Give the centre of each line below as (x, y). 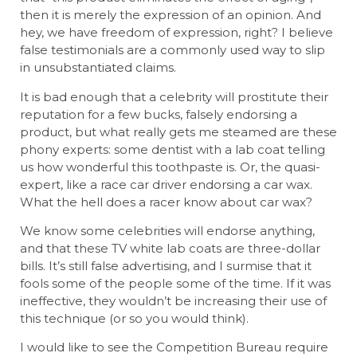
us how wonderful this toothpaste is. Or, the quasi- (170, 167)
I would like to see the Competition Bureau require (174, 347)
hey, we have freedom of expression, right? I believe (177, 33)
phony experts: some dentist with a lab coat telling (173, 149)
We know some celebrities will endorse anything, (167, 231)
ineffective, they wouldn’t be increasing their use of (173, 301)
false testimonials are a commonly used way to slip (173, 50)
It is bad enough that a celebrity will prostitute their (174, 96)
